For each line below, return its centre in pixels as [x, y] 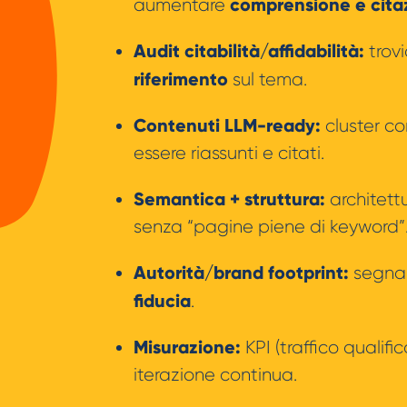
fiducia [162, 300]
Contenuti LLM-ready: [227, 125]
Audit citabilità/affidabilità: [249, 50]
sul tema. [268, 79]
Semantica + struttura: [229, 199]
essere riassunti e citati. [229, 153]
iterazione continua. [215, 374]
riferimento [181, 79]
